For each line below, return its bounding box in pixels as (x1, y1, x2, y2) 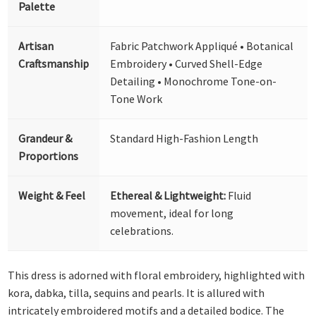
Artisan (18, 38, 54, 53)
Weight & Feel (18, 188, 86, 202)
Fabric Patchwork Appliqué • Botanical (110, 38, 294, 53)
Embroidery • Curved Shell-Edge (110, 56, 263, 71)
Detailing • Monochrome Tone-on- (110, 73, 277, 88)
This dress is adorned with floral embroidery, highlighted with (8, 268, 305, 283)
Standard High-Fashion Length (110, 130, 259, 145)
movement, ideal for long (110, 205, 234, 220)
